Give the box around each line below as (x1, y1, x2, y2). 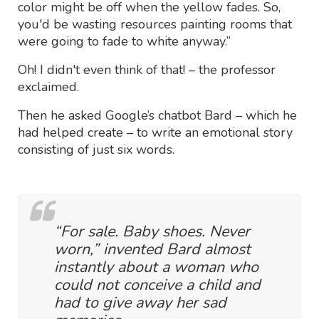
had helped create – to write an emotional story (18, 123, 293, 141)
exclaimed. (18, 78, 79, 95)
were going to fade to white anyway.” (18, 32, 231, 50)
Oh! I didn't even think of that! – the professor (18, 61, 276, 78)
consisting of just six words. (18, 140, 174, 158)
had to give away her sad (54, 291, 226, 313)
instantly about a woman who (54, 256, 258, 278)
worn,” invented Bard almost (54, 238, 251, 260)
